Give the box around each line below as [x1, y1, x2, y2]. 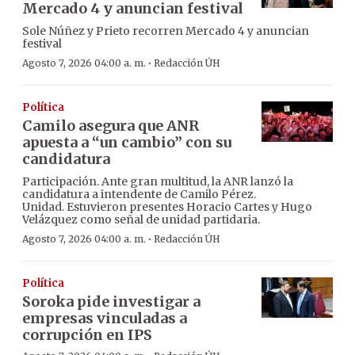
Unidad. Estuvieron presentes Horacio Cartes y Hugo [22, 200, 312, 215]
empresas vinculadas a [22, 309, 187, 328]
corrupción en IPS [22, 326, 152, 345]
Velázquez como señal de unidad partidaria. [22, 212, 260, 227]
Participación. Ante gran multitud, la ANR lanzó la [22, 174, 293, 189]
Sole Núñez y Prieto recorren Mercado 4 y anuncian [22, 24, 309, 39]
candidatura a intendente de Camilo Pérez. [22, 187, 256, 202]
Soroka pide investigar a [22, 292, 200, 311]
